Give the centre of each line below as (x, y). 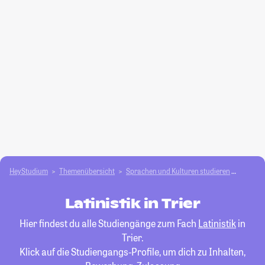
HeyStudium (29, 171)
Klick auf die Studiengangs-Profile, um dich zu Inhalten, (132, 252)
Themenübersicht (87, 171)
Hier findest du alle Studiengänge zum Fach (109, 223)
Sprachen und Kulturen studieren (178, 171)
